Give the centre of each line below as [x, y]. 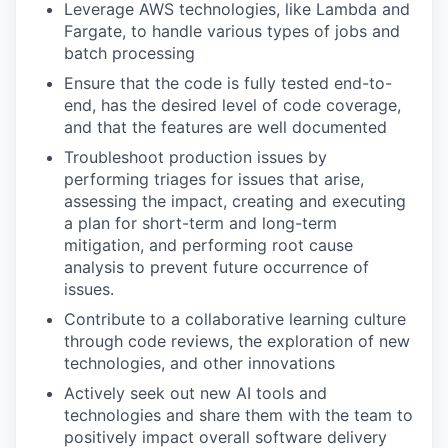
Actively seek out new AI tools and [195, 393]
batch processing [129, 53]
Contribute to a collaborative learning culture [235, 319]
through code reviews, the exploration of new [237, 341]
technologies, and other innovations [199, 363]
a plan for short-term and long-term [200, 223]
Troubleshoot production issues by [195, 157]
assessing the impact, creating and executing [235, 201]
